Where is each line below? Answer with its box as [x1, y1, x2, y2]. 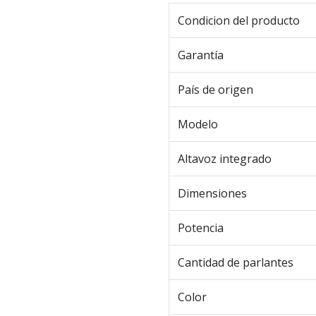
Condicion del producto [178, 13, 300, 29]
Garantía [178, 47, 224, 63]
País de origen [178, 82, 253, 98]
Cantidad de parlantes [178, 255, 293, 271]
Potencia [178, 220, 224, 236]
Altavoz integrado [178, 151, 272, 167]
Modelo [178, 116, 218, 133]
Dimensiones [178, 186, 247, 202]
